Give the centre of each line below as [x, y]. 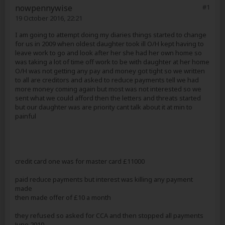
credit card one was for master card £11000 [80, 161]
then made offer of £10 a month [63, 197]
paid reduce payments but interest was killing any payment [104, 179]
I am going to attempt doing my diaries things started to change [111, 35]
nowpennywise [44, 8]
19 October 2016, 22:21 [49, 18]
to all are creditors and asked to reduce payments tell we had [107, 80]
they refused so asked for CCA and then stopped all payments [109, 215]
